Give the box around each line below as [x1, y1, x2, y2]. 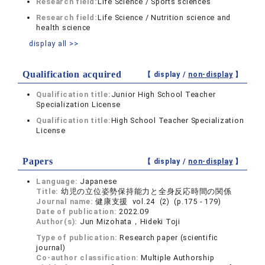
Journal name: [36, 197, 96, 206]
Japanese [80, 177, 118, 186]
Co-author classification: [36, 253, 141, 262]
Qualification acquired [22, 69, 122, 79]
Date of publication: [36, 207, 119, 216]
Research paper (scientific [119, 233, 218, 242]
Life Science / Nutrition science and [97, 13, 231, 22]
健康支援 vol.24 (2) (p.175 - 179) [95, 197, 221, 206]
